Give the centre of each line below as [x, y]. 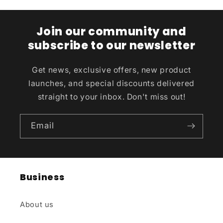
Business [42, 177]
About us [37, 204]
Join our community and [111, 31]
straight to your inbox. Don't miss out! [111, 97]
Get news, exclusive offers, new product [111, 70]
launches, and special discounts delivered [111, 83]
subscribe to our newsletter [111, 45]
